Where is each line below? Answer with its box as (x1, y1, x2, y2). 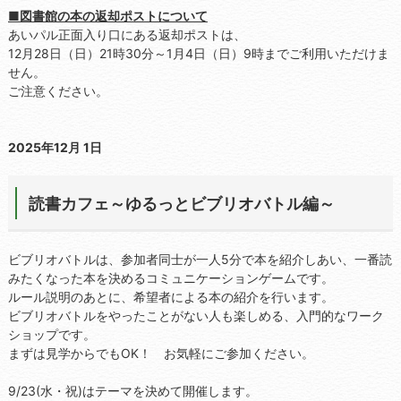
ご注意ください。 (7, 83, 108, 98)
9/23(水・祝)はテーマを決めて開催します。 (7, 382, 258, 398)
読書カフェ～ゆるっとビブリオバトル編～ (28, 194, 335, 213)
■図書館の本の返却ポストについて (7, 8, 208, 23)
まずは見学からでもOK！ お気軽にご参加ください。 (7, 345, 314, 361)
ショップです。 (7, 326, 96, 342)
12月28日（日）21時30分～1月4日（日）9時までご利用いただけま (7, 46, 389, 61)
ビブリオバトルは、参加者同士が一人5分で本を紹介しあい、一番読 (7, 251, 392, 267)
